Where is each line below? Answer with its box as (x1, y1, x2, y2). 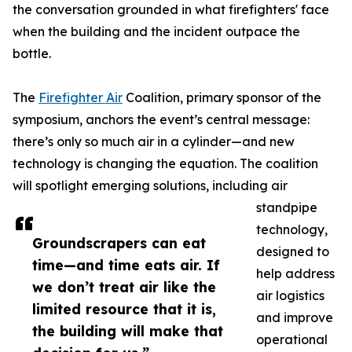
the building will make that (32, 322, 223, 340)
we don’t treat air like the (32, 278, 216, 296)
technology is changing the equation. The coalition (13, 156, 318, 172)
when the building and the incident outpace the (13, 24, 300, 40)
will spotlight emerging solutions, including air (13, 178, 288, 194)
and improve (256, 310, 333, 326)
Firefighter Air (38, 90, 123, 106)
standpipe (256, 200, 317, 216)
